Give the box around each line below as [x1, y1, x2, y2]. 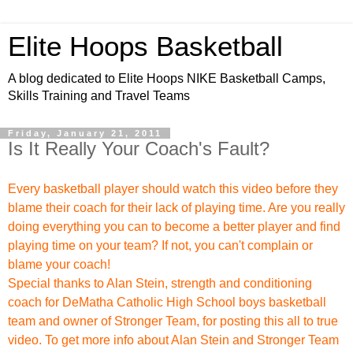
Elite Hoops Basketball [8, 32, 283, 61]
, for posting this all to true [196, 314, 338, 328]
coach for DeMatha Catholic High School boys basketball [8, 295, 326, 309]
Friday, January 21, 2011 [8, 128, 162, 138]
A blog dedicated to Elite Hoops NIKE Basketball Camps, [8, 72, 325, 85]
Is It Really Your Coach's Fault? [8, 138, 269, 159]
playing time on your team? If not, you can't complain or [8, 238, 313, 252]
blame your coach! [8, 257, 110, 271]
